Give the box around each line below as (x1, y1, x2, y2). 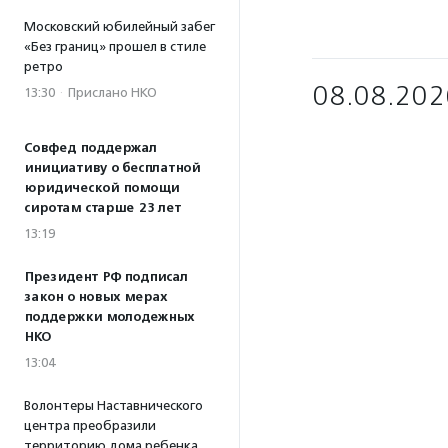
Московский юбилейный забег (24, 19, 215, 34)
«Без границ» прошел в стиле (24, 39, 206, 54)
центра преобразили (24, 418, 156, 433)
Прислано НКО (68, 85, 157, 100)
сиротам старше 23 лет (24, 200, 181, 216)
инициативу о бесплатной (24, 160, 200, 176)
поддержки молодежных (24, 309, 194, 325)
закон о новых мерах (24, 289, 167, 305)
